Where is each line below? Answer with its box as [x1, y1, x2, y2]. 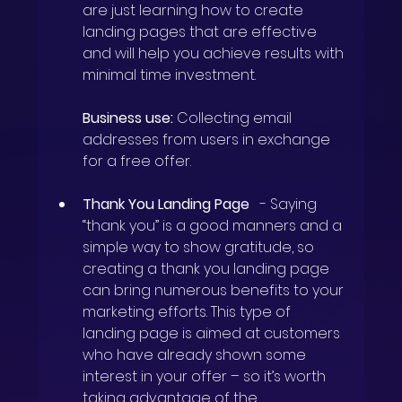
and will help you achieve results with [83, 43, 348, 65]
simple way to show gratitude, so [83, 237, 315, 258]
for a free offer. [83, 151, 192, 172]
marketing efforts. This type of [83, 301, 295, 323]
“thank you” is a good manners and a [83, 215, 346, 237]
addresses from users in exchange [83, 129, 335, 151]
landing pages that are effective [83, 22, 321, 43]
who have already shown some [83, 345, 310, 366]
